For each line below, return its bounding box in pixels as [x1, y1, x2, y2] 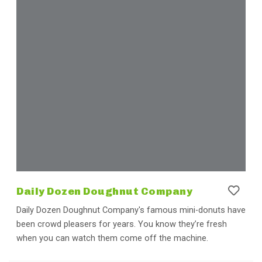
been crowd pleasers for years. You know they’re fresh [16, 218, 227, 229]
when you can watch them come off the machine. [16, 232, 208, 243]
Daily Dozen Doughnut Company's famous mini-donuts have [16, 204, 246, 215]
